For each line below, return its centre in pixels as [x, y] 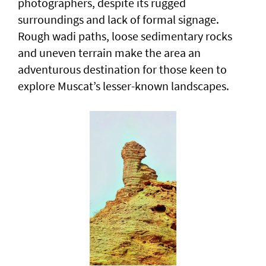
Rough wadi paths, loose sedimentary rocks [125, 36]
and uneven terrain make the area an [109, 53]
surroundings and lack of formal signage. [118, 20]
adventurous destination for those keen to [122, 69]
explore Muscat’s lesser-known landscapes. [123, 86]
